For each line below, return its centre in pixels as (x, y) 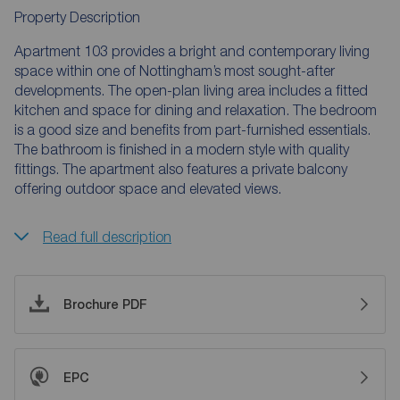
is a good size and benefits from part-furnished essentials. (192, 129)
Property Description (77, 17)
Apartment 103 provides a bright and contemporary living (192, 50)
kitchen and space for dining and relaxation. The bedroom (196, 109)
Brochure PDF (105, 304)
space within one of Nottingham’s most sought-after (175, 70)
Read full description (107, 236)
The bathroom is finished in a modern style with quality (182, 149)
